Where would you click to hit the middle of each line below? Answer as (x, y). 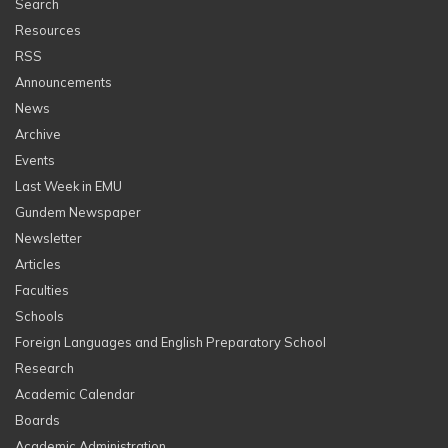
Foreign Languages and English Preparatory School (170, 342)
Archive (38, 134)
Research (44, 368)
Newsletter (48, 238)
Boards (37, 420)
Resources (48, 30)
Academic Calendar (75, 394)
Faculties (42, 290)
